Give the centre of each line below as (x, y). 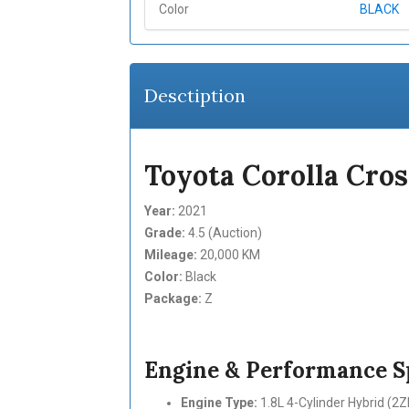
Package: (173, 299)
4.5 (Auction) (223, 233)
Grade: (164, 233)
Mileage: (170, 255)
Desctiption (194, 95)
